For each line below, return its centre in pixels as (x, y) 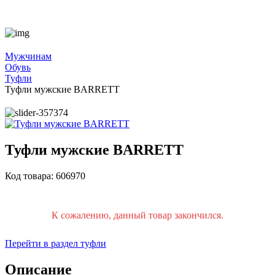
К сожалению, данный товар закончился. (137, 215)
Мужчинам (28, 56)
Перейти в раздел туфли (56, 243)
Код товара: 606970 (45, 176)
